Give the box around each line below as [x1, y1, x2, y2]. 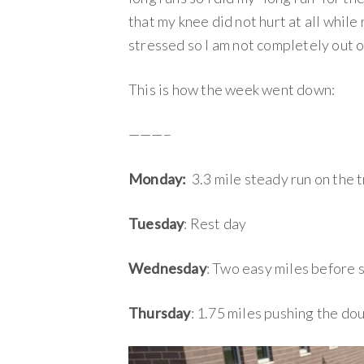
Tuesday [128, 214, 184, 232]
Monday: [128, 170, 189, 188]
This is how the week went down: [128, 80, 336, 98]
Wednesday [128, 259, 206, 277]
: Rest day [184, 214, 247, 232]
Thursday [128, 304, 191, 322]
